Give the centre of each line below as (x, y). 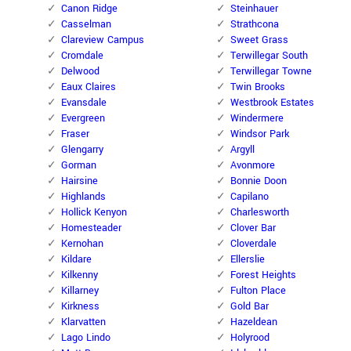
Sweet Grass (259, 40)
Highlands (83, 197)
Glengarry (82, 150)
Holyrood (250, 338)
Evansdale (84, 103)
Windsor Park (260, 134)
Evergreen (83, 119)
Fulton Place (258, 291)
